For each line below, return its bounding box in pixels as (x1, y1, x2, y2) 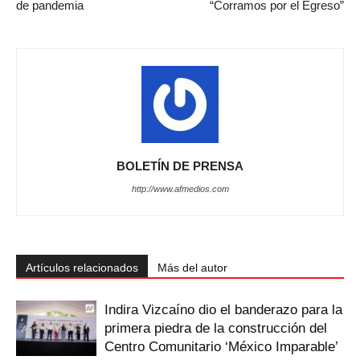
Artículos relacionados (26, 260, 138, 274)
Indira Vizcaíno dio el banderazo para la (104, 301, 342, 317)
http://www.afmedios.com (131, 183, 229, 194)
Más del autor (157, 260, 227, 274)
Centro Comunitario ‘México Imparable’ (104, 338, 337, 354)
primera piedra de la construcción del (104, 320, 327, 336)
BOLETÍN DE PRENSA (117, 158, 243, 173)
